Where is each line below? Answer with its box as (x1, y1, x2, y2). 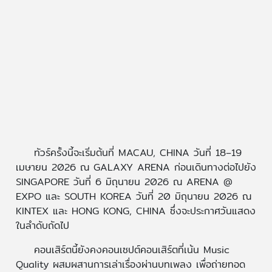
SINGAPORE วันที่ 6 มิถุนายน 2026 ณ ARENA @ (15, 174, 233, 190)
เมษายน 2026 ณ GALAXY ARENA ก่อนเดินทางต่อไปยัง (15, 160, 256, 175)
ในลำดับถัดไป (15, 218, 69, 234)
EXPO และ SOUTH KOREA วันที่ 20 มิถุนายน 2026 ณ (15, 189, 251, 205)
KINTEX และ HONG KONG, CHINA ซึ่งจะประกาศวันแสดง (15, 203, 256, 219)
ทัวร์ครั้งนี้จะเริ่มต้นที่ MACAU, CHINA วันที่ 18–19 (33, 145, 242, 161)
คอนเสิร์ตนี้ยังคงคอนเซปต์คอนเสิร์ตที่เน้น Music (33, 242, 229, 258)
